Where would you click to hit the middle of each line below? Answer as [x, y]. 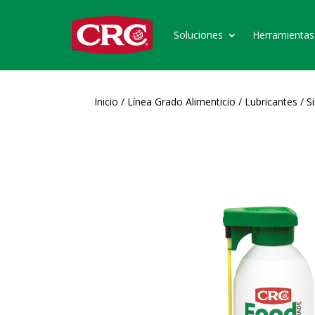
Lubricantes [271, 101]
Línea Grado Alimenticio [182, 101]
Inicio [107, 101]
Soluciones [198, 35]
